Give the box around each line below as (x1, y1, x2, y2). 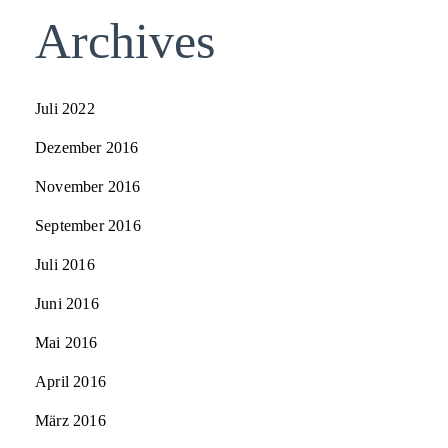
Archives (35, 13, 215, 70)
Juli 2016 (35, 256, 95, 274)
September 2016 (35, 217, 141, 235)
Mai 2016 (35, 334, 98, 352)
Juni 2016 (35, 295, 99, 313)
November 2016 (35, 178, 141, 196)
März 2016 (35, 412, 106, 430)
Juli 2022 (35, 100, 95, 118)
